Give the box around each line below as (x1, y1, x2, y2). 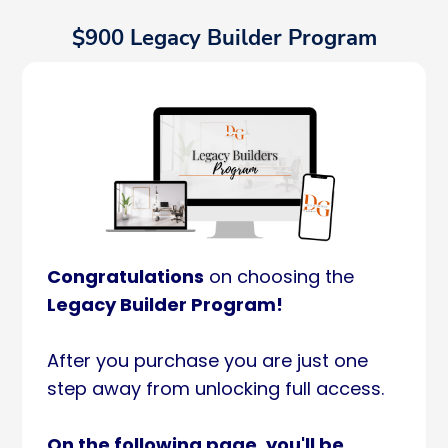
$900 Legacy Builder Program (71, 23, 377, 53)
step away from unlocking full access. (47, 376, 384, 401)
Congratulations (47, 264, 204, 289)
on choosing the (204, 264, 354, 289)
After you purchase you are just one (47, 348, 368, 373)
